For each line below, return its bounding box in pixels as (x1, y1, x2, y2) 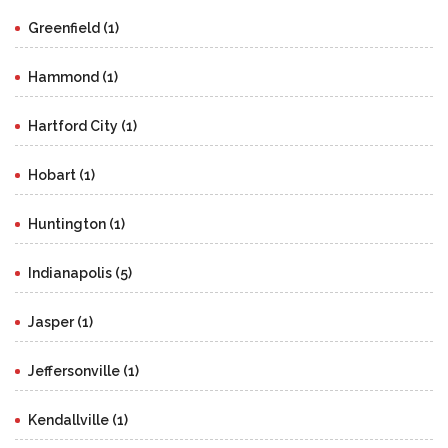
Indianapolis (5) (28, 265, 132, 282)
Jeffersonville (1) (28, 363, 139, 380)
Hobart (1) (28, 167, 95, 184)
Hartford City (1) (28, 118, 137, 135)
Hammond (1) (28, 69, 118, 86)
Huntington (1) (28, 216, 125, 233)
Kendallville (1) (28, 412, 128, 429)
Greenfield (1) (28, 20, 119, 37)
